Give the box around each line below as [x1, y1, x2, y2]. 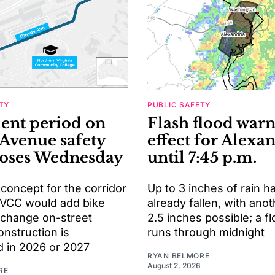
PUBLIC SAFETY [147, 100, 211, 110]
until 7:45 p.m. [147, 149, 257, 167]
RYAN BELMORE [147, 251, 210, 261]
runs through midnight [147, 226, 265, 239]
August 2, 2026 [147, 261, 201, 271]
